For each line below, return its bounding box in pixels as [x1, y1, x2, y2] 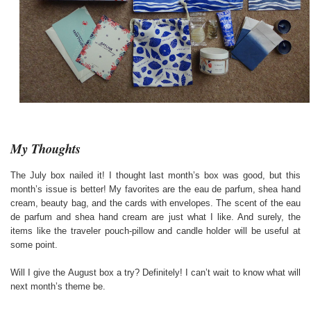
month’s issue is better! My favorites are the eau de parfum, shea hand [10, 183, 301, 194]
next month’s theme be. [10, 280, 106, 292]
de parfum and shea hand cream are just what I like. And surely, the [10, 211, 301, 222]
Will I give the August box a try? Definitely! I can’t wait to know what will [10, 267, 301, 278]
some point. [10, 239, 58, 250]
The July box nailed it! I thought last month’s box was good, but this [10, 169, 301, 180]
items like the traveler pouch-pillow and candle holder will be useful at [10, 225, 301, 236]
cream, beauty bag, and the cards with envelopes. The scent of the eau [10, 197, 301, 208]
